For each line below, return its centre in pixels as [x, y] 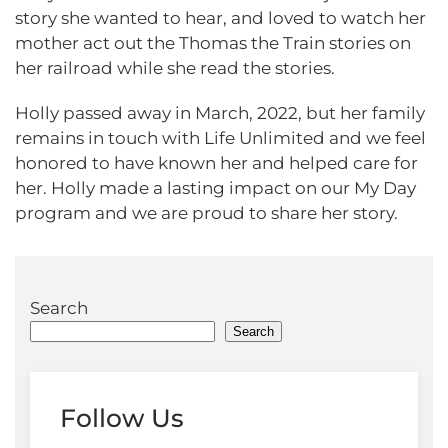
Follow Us [122, 417]
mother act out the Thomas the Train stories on [213, 42]
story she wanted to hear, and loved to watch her [220, 17]
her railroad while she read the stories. [177, 67]
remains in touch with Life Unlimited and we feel [220, 137]
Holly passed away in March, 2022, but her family [220, 112]
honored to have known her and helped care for [216, 162]
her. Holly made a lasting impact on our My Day [215, 187]
